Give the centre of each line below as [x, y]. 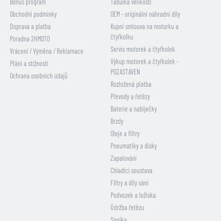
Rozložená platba [131, 84]
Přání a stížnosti [29, 64]
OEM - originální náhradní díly [145, 14]
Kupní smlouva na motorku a [145, 27]
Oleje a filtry [125, 134]
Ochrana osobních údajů [39, 76]
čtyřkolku [122, 37]
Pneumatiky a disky [134, 146]
